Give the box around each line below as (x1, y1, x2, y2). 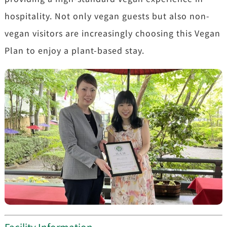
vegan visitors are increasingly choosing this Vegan (4, 27, 220, 40)
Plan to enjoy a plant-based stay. (4, 44, 144, 57)
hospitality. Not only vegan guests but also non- (4, 10, 210, 22)
